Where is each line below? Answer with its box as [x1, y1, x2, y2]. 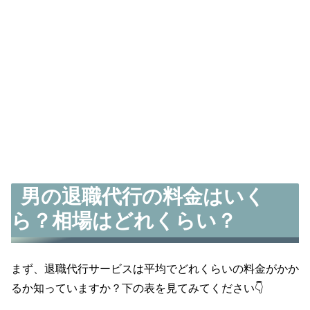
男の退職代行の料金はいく [21, 181, 266, 210]
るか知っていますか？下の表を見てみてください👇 [11, 280, 264, 296]
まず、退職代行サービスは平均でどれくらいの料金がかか [11, 260, 299, 277]
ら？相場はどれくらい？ [11, 205, 237, 234]
